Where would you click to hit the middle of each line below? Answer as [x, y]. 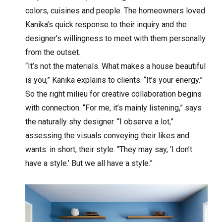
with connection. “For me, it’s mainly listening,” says [114, 108]
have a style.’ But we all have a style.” [89, 163]
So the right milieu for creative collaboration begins [114, 94]
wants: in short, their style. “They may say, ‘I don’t [109, 149]
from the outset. [53, 52]
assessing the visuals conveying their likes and [108, 135]
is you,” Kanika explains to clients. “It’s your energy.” [114, 80]
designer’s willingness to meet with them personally [116, 38]
